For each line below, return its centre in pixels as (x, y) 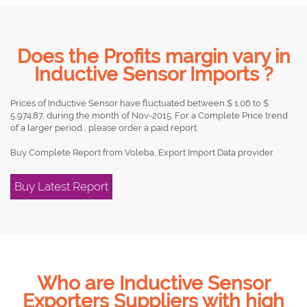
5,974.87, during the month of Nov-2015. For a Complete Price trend (149, 115)
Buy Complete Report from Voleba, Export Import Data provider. (142, 152)
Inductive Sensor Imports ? (153, 74)
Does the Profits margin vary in (153, 57)
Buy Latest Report (61, 186)
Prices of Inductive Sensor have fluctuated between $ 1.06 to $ (139, 103)
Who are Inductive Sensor (153, 283)
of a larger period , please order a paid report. (104, 128)
